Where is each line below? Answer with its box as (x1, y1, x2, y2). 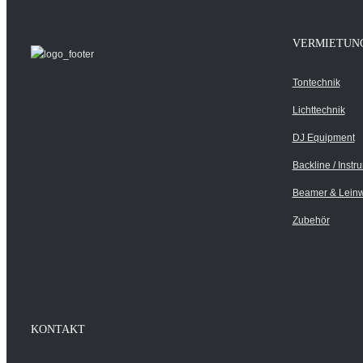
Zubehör (292, 215, 330, 226)
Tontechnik (292, 77, 340, 88)
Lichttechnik (292, 105, 345, 116)
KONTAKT (31, 323, 85, 335)
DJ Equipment (292, 132, 355, 143)
